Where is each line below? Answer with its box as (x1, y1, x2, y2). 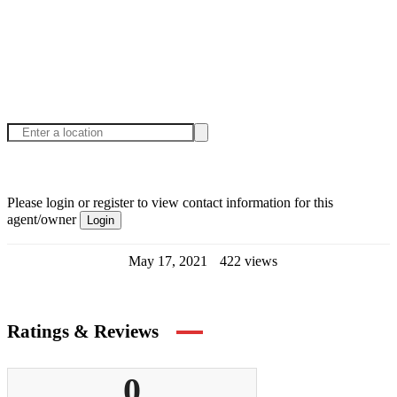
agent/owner (7, 211, 80, 227)
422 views (220, 253, 277, 269)
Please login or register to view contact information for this (7, 194, 333, 210)
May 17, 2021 (128, 253, 211, 269)
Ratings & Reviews (7, 320, 159, 342)
